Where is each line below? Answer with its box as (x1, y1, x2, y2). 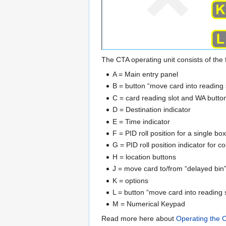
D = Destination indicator (112, 105, 191, 114)
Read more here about (101, 214, 176, 223)
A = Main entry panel (112, 70, 179, 78)
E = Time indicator (112, 117, 171, 126)
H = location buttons (112, 152, 177, 161)
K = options (112, 176, 149, 185)
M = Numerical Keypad (112, 200, 186, 208)
